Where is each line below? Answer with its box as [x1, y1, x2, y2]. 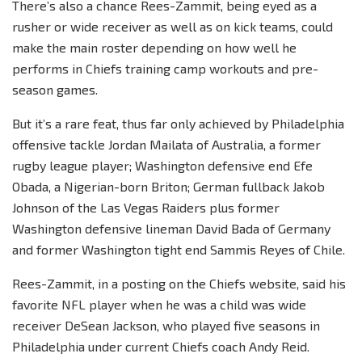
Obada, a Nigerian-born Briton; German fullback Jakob [12, 178, 325, 194]
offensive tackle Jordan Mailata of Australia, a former [12, 136, 321, 152]
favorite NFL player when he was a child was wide [12, 296, 306, 312]
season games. [12, 81, 98, 97]
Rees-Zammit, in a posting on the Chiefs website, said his [12, 275, 346, 291]
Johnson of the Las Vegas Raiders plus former [12, 199, 280, 215]
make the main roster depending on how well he [12, 39, 297, 55]
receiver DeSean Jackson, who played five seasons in [12, 317, 320, 333]
